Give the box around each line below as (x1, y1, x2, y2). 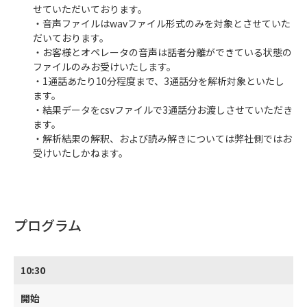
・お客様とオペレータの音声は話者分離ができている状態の (33, 45, 292, 59)
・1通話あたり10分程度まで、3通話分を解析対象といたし (33, 74, 284, 88)
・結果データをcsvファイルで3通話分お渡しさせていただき (33, 103, 293, 116)
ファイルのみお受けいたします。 (33, 60, 176, 73)
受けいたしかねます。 (33, 146, 128, 160)
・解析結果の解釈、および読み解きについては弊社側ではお (33, 132, 292, 145)
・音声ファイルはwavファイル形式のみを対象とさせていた (33, 16, 291, 30)
